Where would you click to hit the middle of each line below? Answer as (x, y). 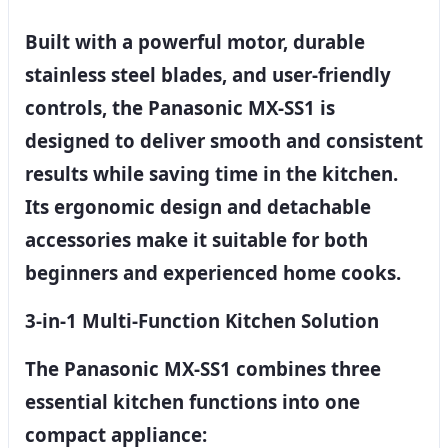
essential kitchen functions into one (192, 401)
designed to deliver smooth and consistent (224, 141)
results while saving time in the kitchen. (211, 174)
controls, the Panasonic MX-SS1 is (180, 108)
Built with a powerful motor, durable (195, 42)
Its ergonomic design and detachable (198, 207)
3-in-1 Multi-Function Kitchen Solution (202, 320)
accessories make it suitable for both (196, 240)
